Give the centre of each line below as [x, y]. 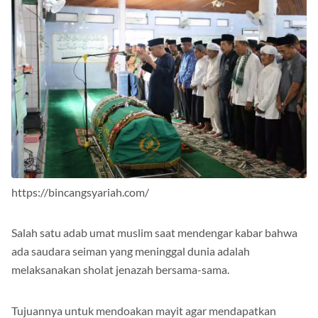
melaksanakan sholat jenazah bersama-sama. [120, 270]
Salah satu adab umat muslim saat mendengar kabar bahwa [154, 233]
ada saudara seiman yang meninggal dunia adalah [131, 251]
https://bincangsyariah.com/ [80, 192]
